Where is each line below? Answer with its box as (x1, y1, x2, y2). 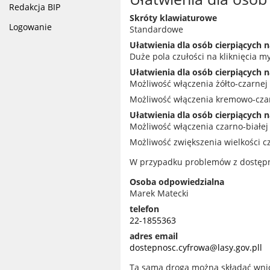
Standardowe (130, 24, 183, 35)
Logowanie (9, 21, 52, 33)
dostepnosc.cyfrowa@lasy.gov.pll (130, 242, 262, 253)
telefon (130, 203, 159, 215)
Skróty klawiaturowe (130, 12, 217, 24)
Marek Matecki (130, 187, 189, 199)
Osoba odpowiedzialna (130, 176, 224, 187)
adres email (130, 230, 178, 242)
